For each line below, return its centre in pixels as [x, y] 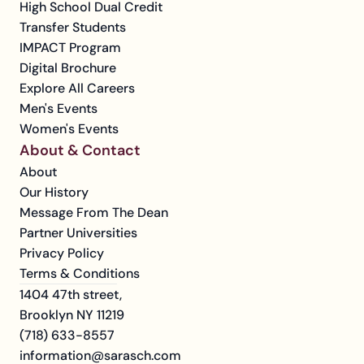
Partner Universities [78, 233]
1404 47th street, [72, 295]
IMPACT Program [70, 48]
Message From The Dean [94, 212]
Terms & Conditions [80, 273]
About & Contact [80, 150]
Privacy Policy [62, 253]
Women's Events [69, 129]
